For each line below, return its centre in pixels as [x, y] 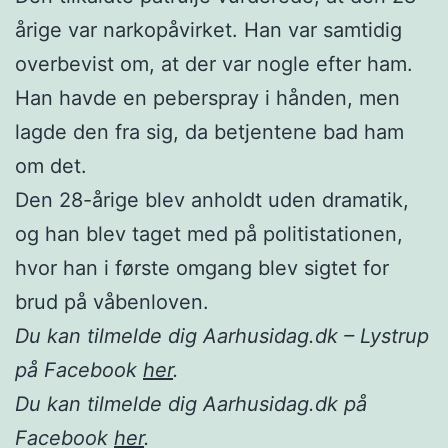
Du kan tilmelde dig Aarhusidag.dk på [191, 404]
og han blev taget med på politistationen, [209, 234]
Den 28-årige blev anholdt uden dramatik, [212, 200]
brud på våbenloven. [112, 302]
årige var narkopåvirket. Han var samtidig [208, 30]
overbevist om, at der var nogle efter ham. [214, 64]
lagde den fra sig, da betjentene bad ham [209, 132]
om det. [51, 166]
